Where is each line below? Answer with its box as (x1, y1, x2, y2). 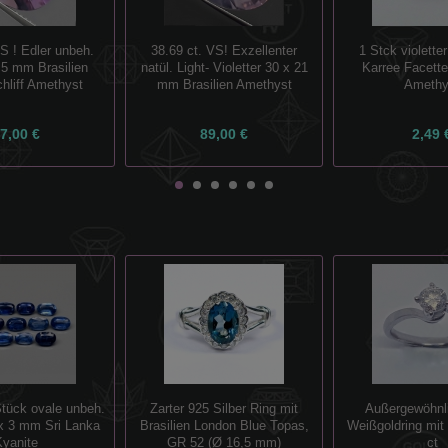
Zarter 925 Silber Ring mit (150, 401, 298, 416)
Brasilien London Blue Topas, (139, 418, 309, 433)
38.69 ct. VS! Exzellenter (151, 44, 297, 59)
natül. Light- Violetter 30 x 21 (140, 61, 308, 76)
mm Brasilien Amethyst (156, 78, 292, 93)
